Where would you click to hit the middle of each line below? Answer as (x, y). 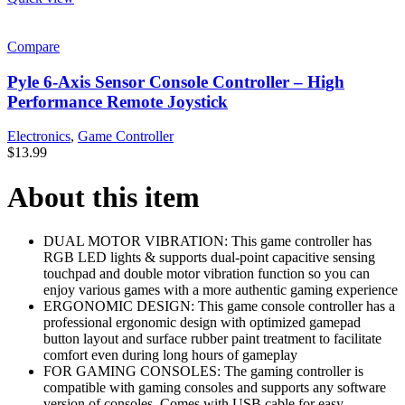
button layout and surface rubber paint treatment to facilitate (212, 339)
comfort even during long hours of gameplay (170, 355)
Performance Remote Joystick (118, 101)
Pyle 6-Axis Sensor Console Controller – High (176, 81)
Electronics (39, 137)
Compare (33, 47)
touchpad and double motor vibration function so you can (207, 274)
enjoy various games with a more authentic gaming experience (221, 290)
